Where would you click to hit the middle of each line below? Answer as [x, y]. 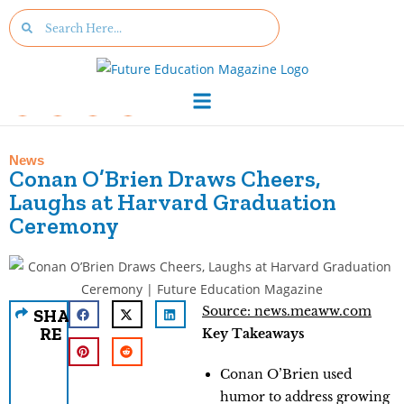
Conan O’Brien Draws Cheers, [165, 178]
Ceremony [64, 225]
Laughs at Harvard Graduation [173, 202]
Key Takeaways [253, 333]
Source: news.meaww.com [287, 311]
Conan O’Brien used [286, 374]
